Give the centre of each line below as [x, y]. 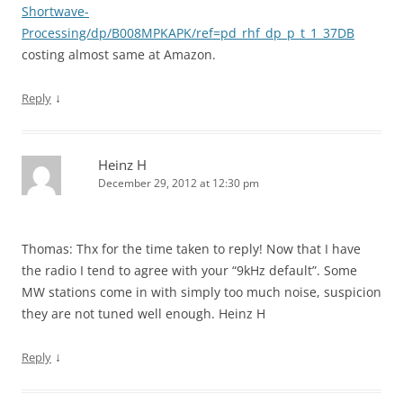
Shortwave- [55, 12]
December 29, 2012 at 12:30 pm [179, 184]
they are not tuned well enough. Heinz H [143, 314]
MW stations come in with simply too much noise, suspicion [201, 292]
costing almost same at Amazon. [119, 55]
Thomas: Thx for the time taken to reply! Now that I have [191, 249]
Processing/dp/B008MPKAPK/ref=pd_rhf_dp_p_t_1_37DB [188, 33]
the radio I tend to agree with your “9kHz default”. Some [189, 271]
